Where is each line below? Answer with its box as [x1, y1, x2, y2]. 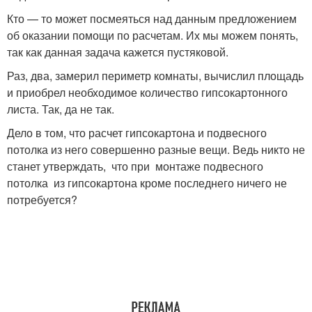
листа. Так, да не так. [7, 100, 114, 117]
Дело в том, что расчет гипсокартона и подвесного [7, 124, 267, 141]
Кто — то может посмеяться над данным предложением [7, 10, 297, 26]
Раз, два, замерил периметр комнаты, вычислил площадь [7, 67, 304, 84]
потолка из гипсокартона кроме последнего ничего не [7, 174, 287, 191]
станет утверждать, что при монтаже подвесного [7, 157, 263, 174]
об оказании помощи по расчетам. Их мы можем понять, [7, 26, 298, 43]
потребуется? [7, 191, 77, 208]
